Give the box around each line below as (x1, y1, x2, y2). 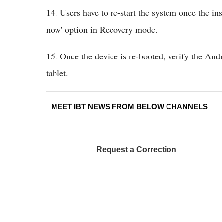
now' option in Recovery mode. (46, 23, 158, 35)
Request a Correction (96, 145, 176, 154)
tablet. (46, 67, 68, 79)
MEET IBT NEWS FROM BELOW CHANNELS (51, 102, 208, 111)
